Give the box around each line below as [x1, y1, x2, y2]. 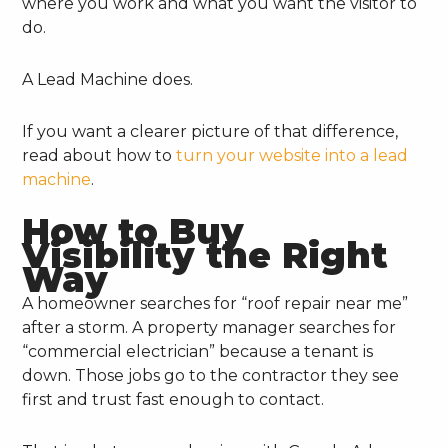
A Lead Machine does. [22, 69, 194, 89]
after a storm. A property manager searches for [22, 317, 397, 337]
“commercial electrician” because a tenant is [22, 341, 374, 361]
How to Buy [22, 209, 245, 253]
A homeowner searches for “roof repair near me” [22, 293, 409, 313]
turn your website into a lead [176, 145, 409, 165]
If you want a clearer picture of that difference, [22, 121, 399, 141]
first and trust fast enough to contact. [22, 389, 325, 409]
